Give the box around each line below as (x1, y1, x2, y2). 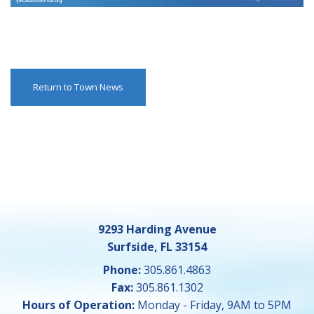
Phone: (103, 261, 141, 278)
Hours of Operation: (22, 296, 137, 313)
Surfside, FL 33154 (107, 238, 207, 254)
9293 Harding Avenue (97, 221, 217, 237)
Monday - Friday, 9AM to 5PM (137, 296, 292, 313)
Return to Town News (33, 80, 123, 93)
